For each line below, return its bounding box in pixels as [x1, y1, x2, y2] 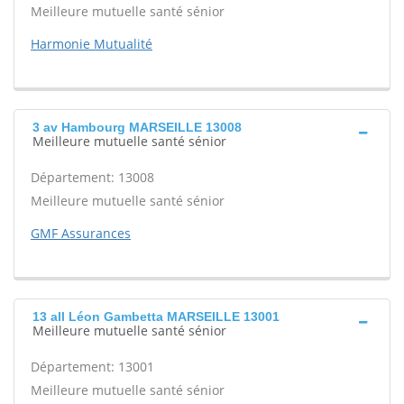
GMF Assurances [31, 225, 131, 242]
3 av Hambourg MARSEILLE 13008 [32, 120, 242, 134]
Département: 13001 [31, 358, 154, 375]
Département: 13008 [31, 169, 154, 186]
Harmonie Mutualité [31, 35, 152, 52]
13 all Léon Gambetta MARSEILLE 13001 [32, 309, 280, 324]
